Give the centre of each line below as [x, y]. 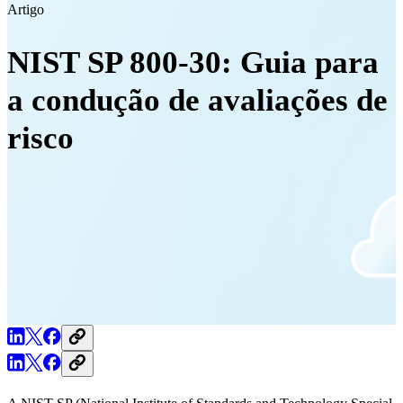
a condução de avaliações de [197, 101]
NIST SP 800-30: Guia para [193, 63]
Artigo [26, 10]
